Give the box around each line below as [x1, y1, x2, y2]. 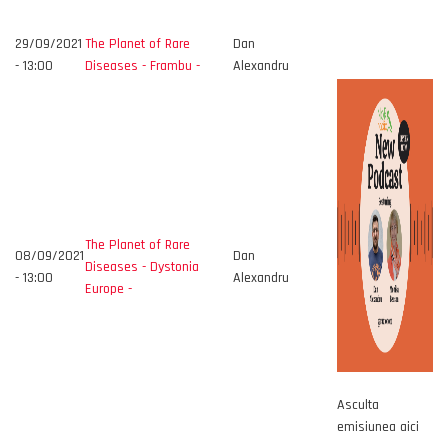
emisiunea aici [337, 418, 419, 436]
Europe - [85, 280, 132, 298]
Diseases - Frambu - [85, 57, 200, 75]
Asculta [337, 396, 379, 414]
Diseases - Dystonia [85, 258, 199, 276]
